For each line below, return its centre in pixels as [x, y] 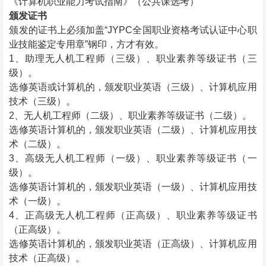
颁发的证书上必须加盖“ [58, 30]
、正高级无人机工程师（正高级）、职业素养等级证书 [136, 215]
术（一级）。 [38, 201]
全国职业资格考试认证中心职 [195, 30]
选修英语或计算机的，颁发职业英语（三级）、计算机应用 [133, 87]
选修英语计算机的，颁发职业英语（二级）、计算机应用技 [133, 130]
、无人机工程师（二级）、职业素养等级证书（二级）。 [133, 115]
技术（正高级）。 [47, 258]
